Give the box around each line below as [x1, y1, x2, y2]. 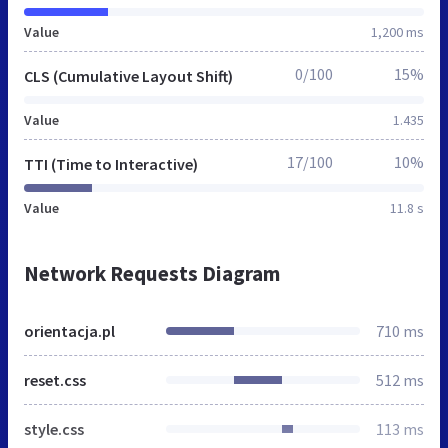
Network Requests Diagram [24, 259, 280, 287]
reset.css [24, 369, 86, 390]
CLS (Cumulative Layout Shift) [24, 65, 233, 86]
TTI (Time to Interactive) [24, 153, 198, 174]
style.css [24, 418, 84, 439]
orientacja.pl [24, 320, 115, 341]
